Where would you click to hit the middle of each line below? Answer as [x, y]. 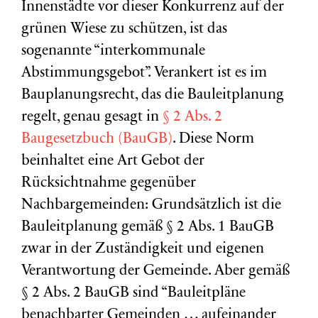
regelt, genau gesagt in [92, 117]
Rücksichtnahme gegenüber [109, 183]
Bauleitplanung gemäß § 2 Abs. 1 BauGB [148, 227]
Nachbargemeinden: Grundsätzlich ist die [151, 205]
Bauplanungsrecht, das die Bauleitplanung [153, 95]
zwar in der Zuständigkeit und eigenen [143, 250]
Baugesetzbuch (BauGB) [97, 139]
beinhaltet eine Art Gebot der [113, 161]
